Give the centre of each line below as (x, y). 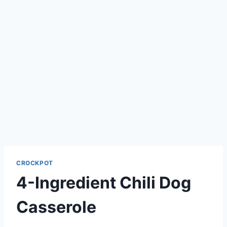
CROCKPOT (35, 163)
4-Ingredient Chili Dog (104, 182)
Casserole (56, 207)
